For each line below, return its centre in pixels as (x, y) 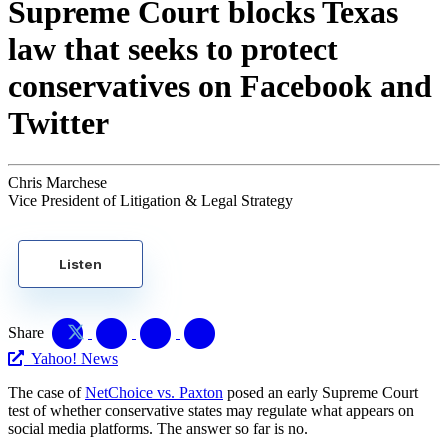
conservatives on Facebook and (220, 86)
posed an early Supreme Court (320, 392)
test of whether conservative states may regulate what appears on (211, 410)
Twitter (58, 123)
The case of (46, 392)
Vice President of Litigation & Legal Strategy (150, 200)
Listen (80, 263)
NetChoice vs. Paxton (154, 392)
